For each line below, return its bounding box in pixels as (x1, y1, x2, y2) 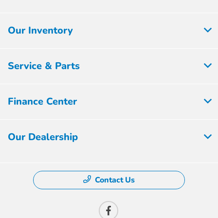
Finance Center (8, 95, 77, 109)
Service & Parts (8, 59, 80, 73)
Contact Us (95, 175, 135, 186)
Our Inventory (8, 24, 73, 37)
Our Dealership (8, 130, 78, 144)
